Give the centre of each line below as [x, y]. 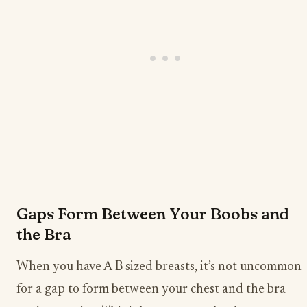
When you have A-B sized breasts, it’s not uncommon [159, 267]
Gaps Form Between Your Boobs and [153, 213]
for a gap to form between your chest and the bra [151, 289]
